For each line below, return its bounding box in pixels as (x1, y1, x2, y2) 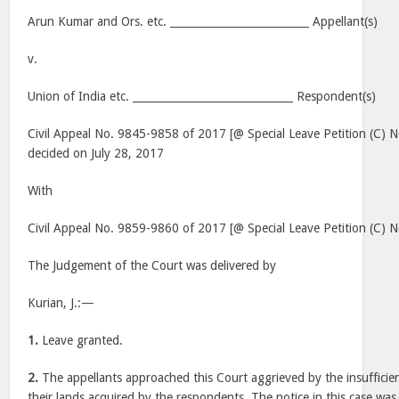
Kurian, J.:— (28, 296, 95, 310)
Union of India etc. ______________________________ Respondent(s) (28, 89, 377, 103)
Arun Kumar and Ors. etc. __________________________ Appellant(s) (28, 14, 379, 28)
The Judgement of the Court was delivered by (28, 258, 277, 273)
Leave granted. (38, 333, 124, 347)
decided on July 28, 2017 (28, 146, 165, 160)
